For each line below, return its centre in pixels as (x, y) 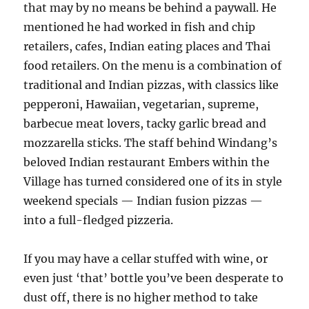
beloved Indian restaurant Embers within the (147, 162)
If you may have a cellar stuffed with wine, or (146, 259)
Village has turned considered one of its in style (153, 181)
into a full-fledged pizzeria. (99, 220)
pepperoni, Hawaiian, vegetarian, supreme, (141, 104)
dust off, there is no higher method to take (141, 297)
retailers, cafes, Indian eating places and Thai (147, 46)
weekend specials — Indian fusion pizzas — (143, 201)
